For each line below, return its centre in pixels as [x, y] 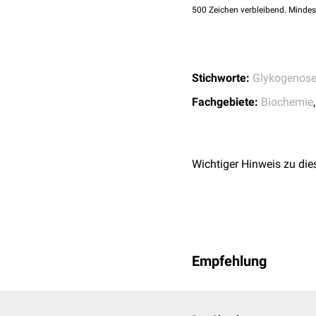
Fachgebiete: [225, 102]
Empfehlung [229, 261]
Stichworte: [221, 78]
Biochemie [287, 102]
